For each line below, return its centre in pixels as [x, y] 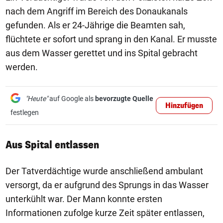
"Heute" [37, 98]
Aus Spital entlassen [54, 145]
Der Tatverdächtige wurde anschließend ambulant [104, 171]
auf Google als [71, 98]
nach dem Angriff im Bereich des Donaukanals [97, 11]
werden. [23, 67]
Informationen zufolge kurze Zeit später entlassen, [105, 213]
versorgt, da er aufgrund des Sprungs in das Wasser [107, 185]
